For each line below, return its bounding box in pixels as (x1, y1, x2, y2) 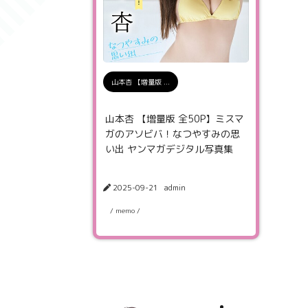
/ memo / (110, 206, 140, 215)
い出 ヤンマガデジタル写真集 (105, 142, 233, 155)
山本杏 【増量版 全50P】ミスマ (105, 112, 244, 125)
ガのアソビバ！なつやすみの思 (105, 127, 240, 140)
